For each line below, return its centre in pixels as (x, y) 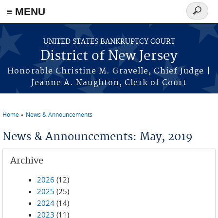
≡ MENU (26, 11)
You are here (30, 122)
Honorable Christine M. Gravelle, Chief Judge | (109, 71)
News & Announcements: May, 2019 (98, 137)
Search (201, 16)
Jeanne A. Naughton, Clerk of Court (109, 83)
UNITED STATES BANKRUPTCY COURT (109, 42)
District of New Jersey (109, 56)
